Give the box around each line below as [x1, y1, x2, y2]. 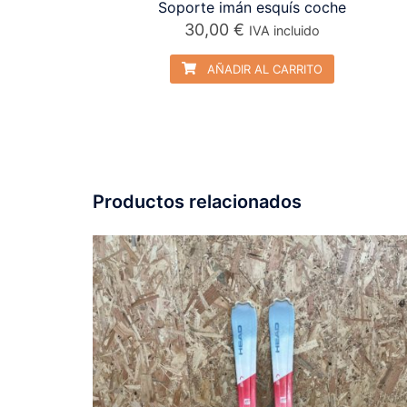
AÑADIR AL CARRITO [203, 61, 323, 76]
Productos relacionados [93, 190, 302, 213]
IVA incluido [248, 22, 320, 38]
